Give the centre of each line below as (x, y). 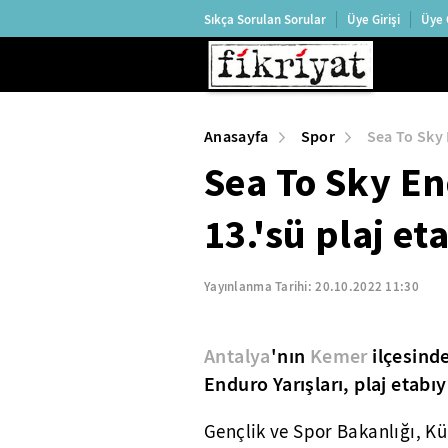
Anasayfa (236, 136)
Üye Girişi (373, 19)
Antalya (237, 356)
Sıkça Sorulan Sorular (265, 19)
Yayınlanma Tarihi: (260, 286)
